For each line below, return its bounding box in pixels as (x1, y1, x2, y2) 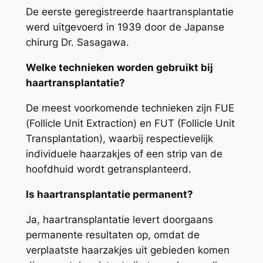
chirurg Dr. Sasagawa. (25, 36, 129, 49)
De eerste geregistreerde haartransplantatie (25, 6, 234, 18)
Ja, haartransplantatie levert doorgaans (25, 213, 213, 225)
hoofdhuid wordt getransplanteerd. (25, 163, 191, 176)
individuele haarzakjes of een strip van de (25, 148, 222, 160)
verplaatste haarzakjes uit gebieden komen (25, 244, 230, 256)
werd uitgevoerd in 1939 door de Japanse (25, 21, 224, 33)
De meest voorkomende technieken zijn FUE (25, 102, 234, 114)
